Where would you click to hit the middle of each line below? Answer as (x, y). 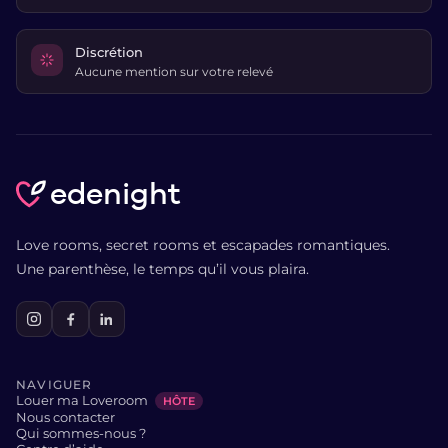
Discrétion (109, 51)
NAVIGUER (54, 385)
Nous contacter (65, 417)
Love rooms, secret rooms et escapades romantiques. (203, 244)
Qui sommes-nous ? (81, 433)
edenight (114, 193)
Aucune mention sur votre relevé (174, 71)
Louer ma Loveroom (83, 400)
